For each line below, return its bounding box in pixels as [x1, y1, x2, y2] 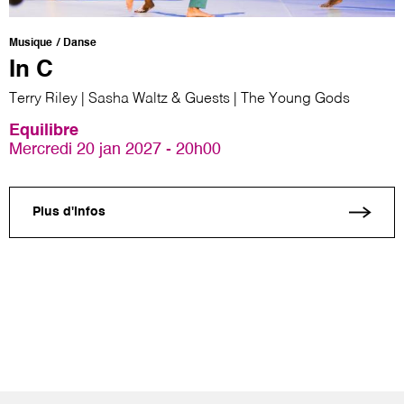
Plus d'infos [32, 206, 106, 219]
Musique [9, 37, 52, 49]
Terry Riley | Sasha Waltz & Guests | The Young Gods [9, 91, 350, 106]
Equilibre [9, 122, 78, 139]
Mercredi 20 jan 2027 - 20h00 [9, 141, 221, 158]
